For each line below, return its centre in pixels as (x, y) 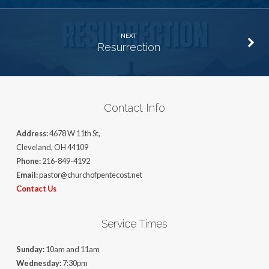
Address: (32, 134)
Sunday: (30, 249)
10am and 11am (72, 249)
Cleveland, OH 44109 (52, 147)
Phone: (28, 161)
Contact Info (134, 108)
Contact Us (36, 189)
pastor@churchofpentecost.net (90, 175)
